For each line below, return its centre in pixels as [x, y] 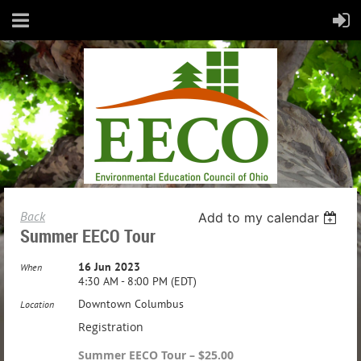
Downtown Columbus [131, 304]
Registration [111, 327]
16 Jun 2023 [109, 267]
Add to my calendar [259, 218]
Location [37, 304]
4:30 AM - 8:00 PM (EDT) [137, 281]
